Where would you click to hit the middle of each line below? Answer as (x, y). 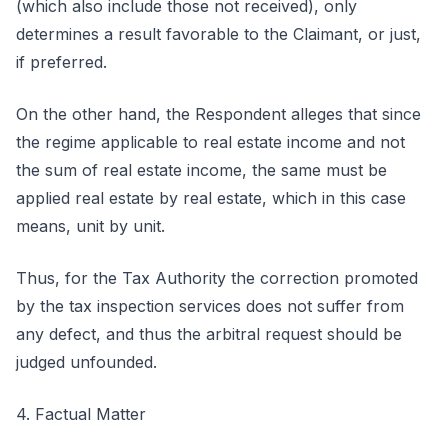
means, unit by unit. (90, 226)
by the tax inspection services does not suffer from (210, 306)
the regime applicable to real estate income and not (210, 142)
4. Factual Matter (81, 414)
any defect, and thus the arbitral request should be (209, 334)
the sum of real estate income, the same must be (201, 170)
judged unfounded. (86, 362)
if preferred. (61, 62)
